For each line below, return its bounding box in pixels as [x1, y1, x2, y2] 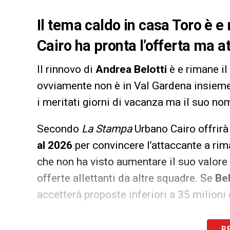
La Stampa [82, 122, 132, 135]
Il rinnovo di [37, 63, 95, 75]
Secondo [37, 122, 82, 135]
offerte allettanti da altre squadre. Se [37, 171, 215, 184]
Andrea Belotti [95, 63, 167, 75]
